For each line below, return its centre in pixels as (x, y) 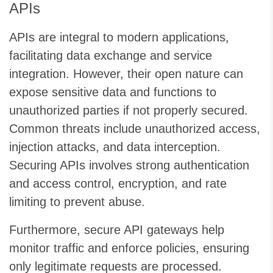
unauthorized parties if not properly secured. (129, 111)
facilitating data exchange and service (111, 56)
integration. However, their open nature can (126, 74)
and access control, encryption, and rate (118, 184)
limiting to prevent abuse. (77, 202)
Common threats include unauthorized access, (135, 129)
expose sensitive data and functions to (113, 92)
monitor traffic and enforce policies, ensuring (129, 248)
